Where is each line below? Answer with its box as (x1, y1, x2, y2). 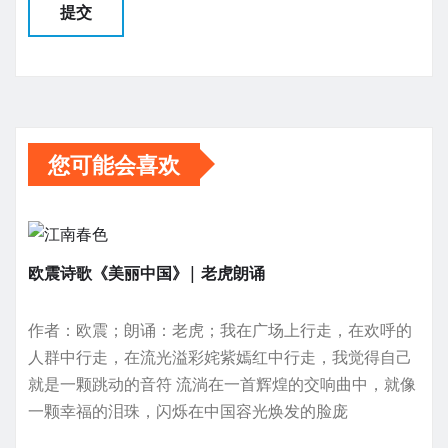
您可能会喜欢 (48, 148, 180, 179)
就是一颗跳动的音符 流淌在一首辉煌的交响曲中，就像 (28, 372, 416, 395)
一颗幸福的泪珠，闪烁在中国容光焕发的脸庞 (28, 399, 348, 422)
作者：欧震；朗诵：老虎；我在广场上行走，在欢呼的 (28, 318, 412, 341)
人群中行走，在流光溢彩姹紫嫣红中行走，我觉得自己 (28, 345, 412, 368)
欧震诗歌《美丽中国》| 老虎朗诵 (28, 261, 265, 284)
